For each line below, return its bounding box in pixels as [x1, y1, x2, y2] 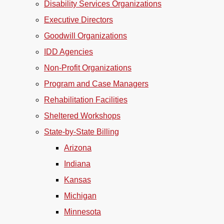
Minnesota [64, 207, 101, 216]
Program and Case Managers [44, 79, 148, 88]
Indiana [64, 159, 90, 168]
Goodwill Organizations [44, 31, 127, 40]
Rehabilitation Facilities [44, 95, 127, 104]
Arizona [64, 143, 91, 152]
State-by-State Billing [44, 127, 119, 136]
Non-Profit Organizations [44, 63, 131, 72]
